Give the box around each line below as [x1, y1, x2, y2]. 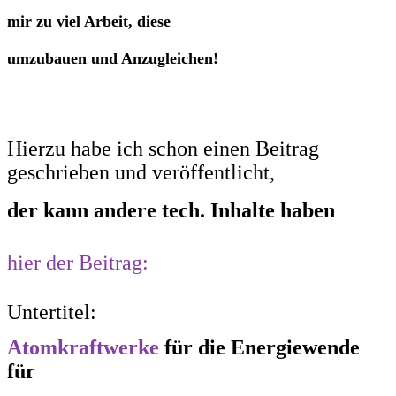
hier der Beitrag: [7, 250, 148, 274]
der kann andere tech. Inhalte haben [7, 198, 335, 222]
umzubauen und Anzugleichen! [7, 49, 227, 67]
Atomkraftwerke [7, 335, 159, 359]
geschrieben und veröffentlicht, [7, 160, 275, 184]
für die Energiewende [159, 335, 360, 359]
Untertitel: [7, 300, 96, 324]
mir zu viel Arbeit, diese [7, 11, 171, 30]
